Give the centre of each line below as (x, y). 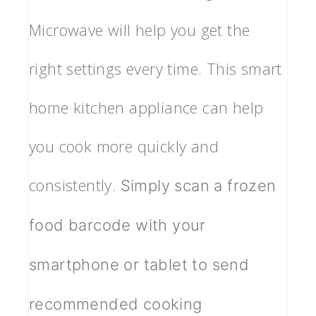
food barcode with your (117, 225)
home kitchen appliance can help (146, 108)
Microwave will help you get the (140, 30)
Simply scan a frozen (198, 186)
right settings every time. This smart (156, 69)
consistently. (75, 185)
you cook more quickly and (124, 146)
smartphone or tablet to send (139, 265)
